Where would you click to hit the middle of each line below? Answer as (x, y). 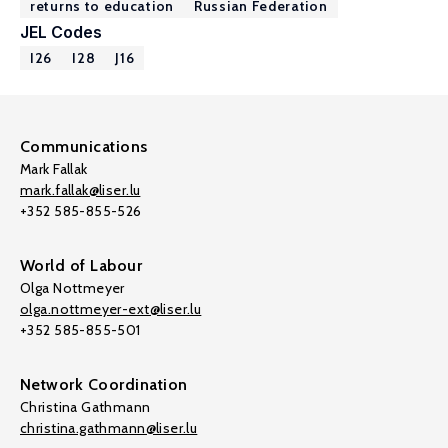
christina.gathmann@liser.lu (109, 428)
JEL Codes (61, 32)
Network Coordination (104, 384)
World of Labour (81, 265)
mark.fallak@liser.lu (80, 190)
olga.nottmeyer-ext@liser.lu (111, 309)
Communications (84, 146)
